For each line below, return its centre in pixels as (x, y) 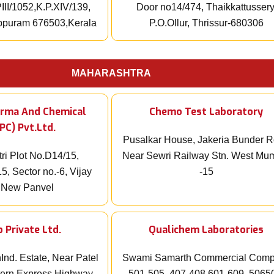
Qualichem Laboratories (206, 230)
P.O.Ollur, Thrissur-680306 (206, 23)
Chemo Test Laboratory (206, 112)
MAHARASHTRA (111, 73)
